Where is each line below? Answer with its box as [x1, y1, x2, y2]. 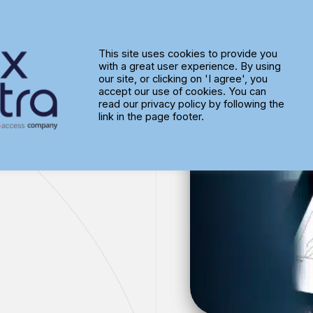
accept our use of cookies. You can [98, 85, 266, 98]
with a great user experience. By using [98, 60, 281, 73]
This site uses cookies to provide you [98, 48, 277, 60]
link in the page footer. [98, 110, 204, 123]
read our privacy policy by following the [98, 98, 284, 110]
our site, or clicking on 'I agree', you [98, 73, 268, 85]
